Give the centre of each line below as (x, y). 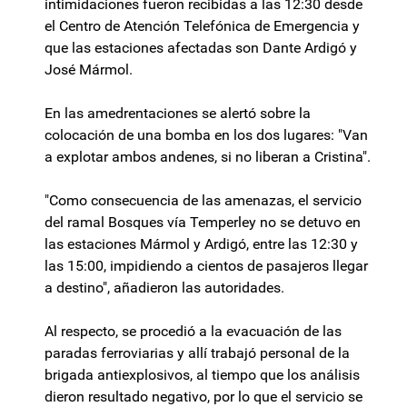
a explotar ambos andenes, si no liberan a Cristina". (208, 157)
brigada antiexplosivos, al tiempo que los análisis (202, 375)
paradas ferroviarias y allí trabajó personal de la (197, 353)
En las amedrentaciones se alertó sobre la (178, 114)
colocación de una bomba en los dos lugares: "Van (206, 135)
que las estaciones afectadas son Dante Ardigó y (201, 48)
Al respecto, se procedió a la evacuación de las (193, 332)
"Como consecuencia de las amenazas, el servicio (203, 201)
